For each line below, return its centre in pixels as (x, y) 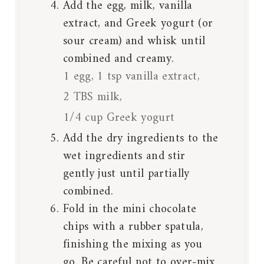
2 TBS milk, (93, 97)
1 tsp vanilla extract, (148, 77)
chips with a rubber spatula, (133, 227)
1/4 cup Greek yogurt (119, 118)
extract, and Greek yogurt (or (138, 24)
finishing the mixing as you (133, 245)
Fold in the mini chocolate (130, 209)
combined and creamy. (119, 59)
